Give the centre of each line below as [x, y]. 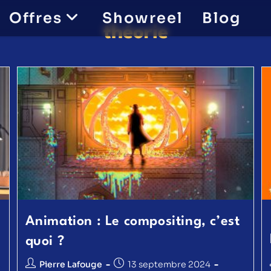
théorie [135, 33]
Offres [36, 18]
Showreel [142, 18]
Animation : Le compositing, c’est [132, 222]
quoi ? [45, 242]
